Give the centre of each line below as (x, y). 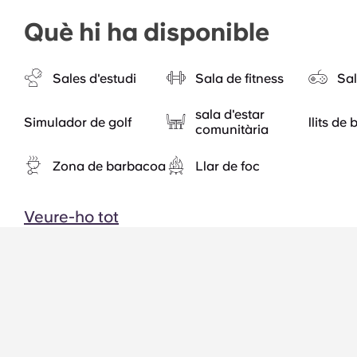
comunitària (231, 129)
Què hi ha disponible (147, 32)
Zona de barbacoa (109, 166)
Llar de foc (227, 166)
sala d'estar (229, 114)
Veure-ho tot (71, 217)
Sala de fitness (239, 78)
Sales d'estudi (94, 78)
